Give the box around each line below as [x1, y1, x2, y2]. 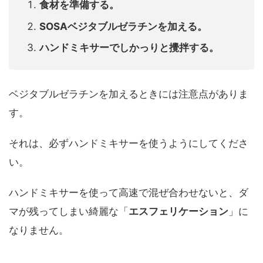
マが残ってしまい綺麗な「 [9, 205, 129, 218]
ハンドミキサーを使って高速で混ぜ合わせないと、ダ [9, 187, 248, 199]
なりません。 [9, 224, 69, 237]
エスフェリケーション [129, 205, 228, 218]
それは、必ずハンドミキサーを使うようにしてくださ [9, 137, 248, 150]
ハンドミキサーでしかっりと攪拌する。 [39, 42, 219, 54]
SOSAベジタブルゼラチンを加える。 [39, 20, 207, 32]
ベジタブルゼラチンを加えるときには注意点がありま [9, 88, 248, 100]
